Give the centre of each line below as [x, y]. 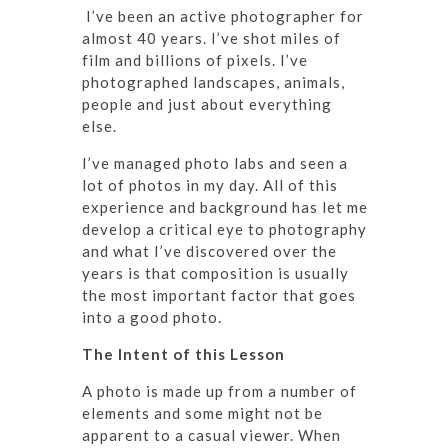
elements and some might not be [202, 412]
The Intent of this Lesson [183, 353]
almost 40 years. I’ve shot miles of [211, 37]
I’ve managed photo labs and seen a [215, 162]
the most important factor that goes [219, 294]
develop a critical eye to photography [224, 228]
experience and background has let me [225, 206]
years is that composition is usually [215, 272]
